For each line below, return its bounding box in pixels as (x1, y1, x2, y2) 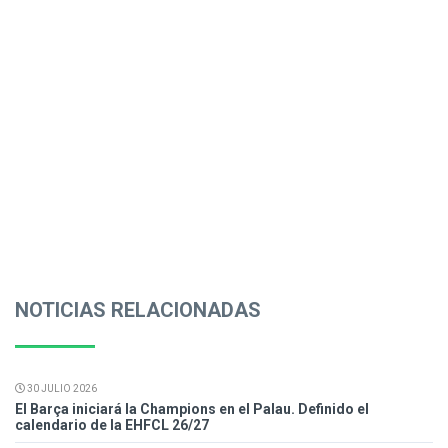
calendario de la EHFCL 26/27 (15, 417, 209, 434)
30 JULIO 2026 (25, 383, 97, 395)
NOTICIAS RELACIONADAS (15, 298, 261, 323)
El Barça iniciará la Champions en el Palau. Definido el (15, 401, 369, 418)
